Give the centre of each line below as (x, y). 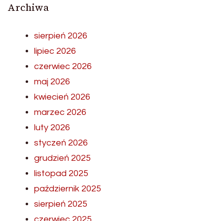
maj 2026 (52, 82)
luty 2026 (52, 128)
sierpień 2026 (61, 36)
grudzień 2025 (62, 158)
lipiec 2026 (55, 51)
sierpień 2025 (61, 204)
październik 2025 (68, 189)
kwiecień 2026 (62, 97)
